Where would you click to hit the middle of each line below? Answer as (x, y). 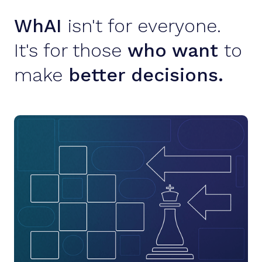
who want (176, 50)
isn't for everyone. (144, 26)
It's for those (71, 50)
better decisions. (146, 75)
